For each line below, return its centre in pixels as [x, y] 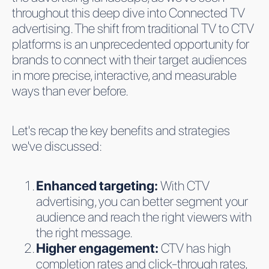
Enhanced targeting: [98, 185]
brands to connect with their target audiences [129, 59]
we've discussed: [57, 146]
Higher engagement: [98, 248]
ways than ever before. [70, 90]
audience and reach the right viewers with [144, 216]
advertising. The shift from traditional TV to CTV [133, 28]
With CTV [185, 185]
